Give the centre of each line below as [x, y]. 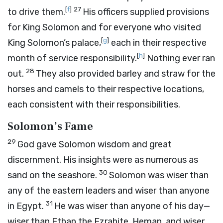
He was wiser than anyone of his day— [132, 206]
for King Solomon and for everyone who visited [104, 27]
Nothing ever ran [180, 58]
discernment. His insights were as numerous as [103, 160]
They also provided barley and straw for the [126, 74]
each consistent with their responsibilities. [94, 105]
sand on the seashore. [53, 175]
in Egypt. [27, 206]
